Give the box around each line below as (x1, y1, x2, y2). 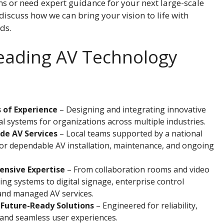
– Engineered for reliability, (93, 200, 197, 211)
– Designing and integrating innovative (57, 104, 206, 115)
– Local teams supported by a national (57, 128, 202, 139)
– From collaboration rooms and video (64, 164, 209, 175)
